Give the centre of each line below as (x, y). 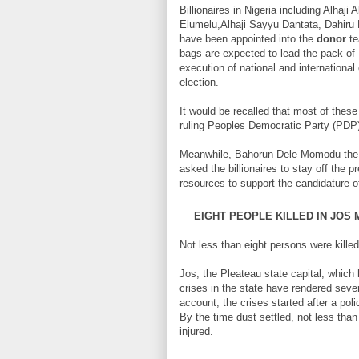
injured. (196, 331)
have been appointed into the (248, 38)
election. (199, 82)
